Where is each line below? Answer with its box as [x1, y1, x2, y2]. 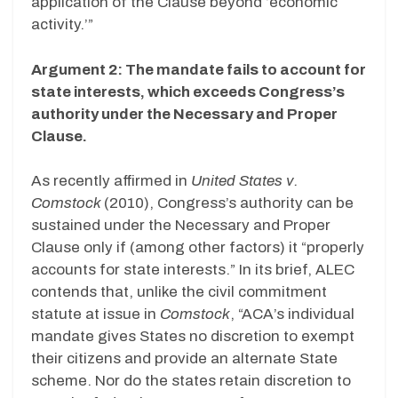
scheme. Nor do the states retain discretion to [31, 372, 351, 390]
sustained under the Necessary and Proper [31, 217, 330, 235]
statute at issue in [31, 306, 160, 323]
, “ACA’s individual [230, 306, 354, 323]
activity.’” [31, 16, 93, 34]
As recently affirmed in [31, 172, 191, 190]
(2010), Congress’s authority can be [104, 195, 354, 212]
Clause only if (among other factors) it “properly [31, 239, 364, 257]
